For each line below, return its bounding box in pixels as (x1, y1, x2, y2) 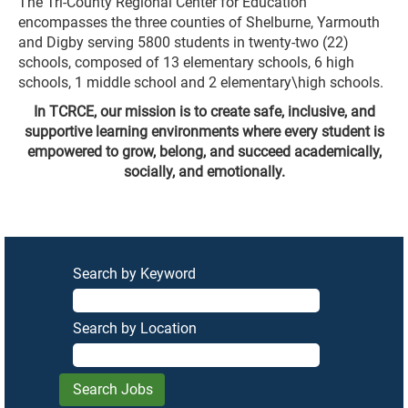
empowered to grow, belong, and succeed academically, (26, 143, 382, 160)
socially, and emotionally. (123, 163, 285, 180)
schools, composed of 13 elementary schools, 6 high (18, 54, 354, 71)
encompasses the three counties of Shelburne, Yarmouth (18, 14, 380, 31)
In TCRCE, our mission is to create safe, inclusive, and (33, 103, 375, 120)
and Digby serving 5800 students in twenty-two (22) (18, 34, 349, 51)
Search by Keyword (73, 265, 196, 282)
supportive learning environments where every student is (24, 123, 384, 140)
